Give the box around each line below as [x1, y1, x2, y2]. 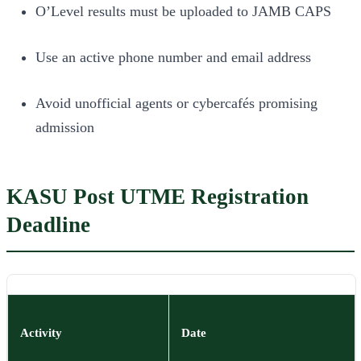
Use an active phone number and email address [35, 49, 311, 66]
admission [35, 119, 94, 136]
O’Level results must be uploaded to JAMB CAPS [35, 3, 331, 20]
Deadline [6, 213, 90, 238]
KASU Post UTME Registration [6, 185, 309, 210]
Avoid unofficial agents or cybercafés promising [35, 95, 317, 112]
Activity [20, 326, 63, 340]
